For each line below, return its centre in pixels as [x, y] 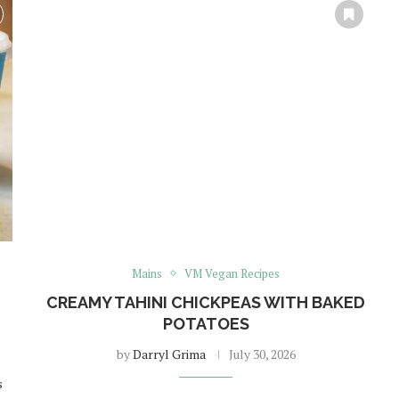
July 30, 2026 [262, 354]
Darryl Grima [169, 354]
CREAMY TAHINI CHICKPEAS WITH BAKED [206, 302]
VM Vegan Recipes [232, 273]
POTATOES [206, 323]
